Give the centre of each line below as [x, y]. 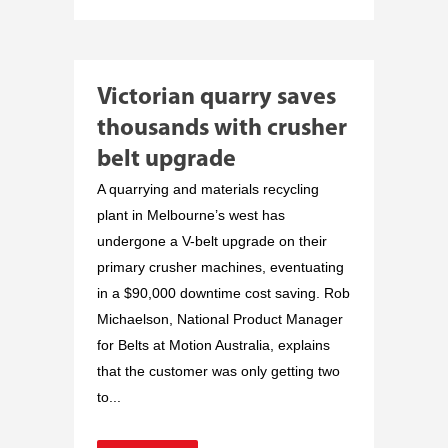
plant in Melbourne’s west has [191, 214]
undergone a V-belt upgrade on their [212, 240]
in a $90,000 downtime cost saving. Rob [223, 292]
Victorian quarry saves [216, 97]
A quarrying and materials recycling [208, 188]
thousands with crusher [222, 128]
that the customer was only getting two [218, 370]
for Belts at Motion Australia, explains [213, 344]
